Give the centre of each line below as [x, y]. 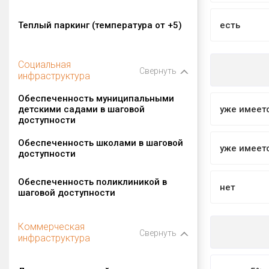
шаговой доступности [67, 192]
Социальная [44, 64]
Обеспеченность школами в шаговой [101, 143]
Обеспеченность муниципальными [96, 98]
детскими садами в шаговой [81, 109]
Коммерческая [51, 226]
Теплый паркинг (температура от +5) [100, 25]
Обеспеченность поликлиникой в [92, 182]
